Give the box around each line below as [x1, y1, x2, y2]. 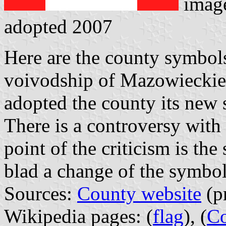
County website [77, 183, 201, 205]
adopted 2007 [4, 16, 112, 38]
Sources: [4, 183, 77, 205]
